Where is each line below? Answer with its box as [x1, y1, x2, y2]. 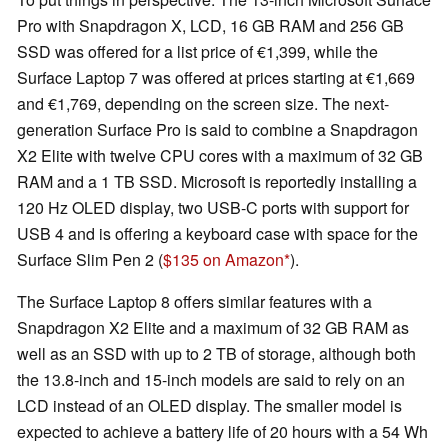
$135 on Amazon [163, 248, 284, 272]
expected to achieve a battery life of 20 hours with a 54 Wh [17, 420, 428, 444]
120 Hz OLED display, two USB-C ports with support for [17, 196, 409, 220]
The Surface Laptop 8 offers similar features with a [17, 290, 372, 314]
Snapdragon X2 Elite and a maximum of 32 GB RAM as [17, 316, 409, 340]
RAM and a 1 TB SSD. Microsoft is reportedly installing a [17, 170, 417, 194]
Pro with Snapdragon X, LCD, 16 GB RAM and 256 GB [17, 14, 404, 38]
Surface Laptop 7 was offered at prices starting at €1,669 [17, 66, 415, 90]
